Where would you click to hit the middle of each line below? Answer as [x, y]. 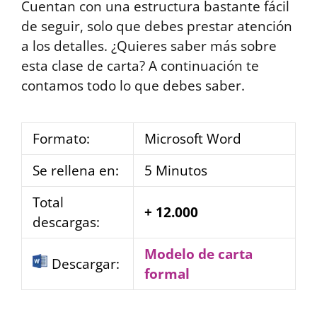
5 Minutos [176, 171]
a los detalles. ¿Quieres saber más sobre [149, 46]
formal [167, 274]
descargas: [66, 222]
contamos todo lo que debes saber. [133, 86]
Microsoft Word [193, 139]
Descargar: [84, 264]
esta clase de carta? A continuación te [140, 66]
